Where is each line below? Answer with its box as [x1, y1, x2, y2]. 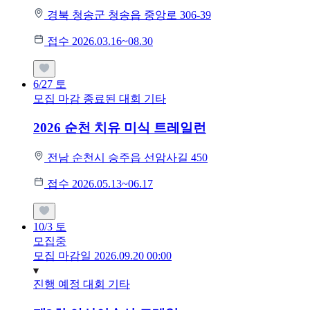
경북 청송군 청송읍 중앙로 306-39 [47, 8, 211, 21]
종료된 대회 [83, 92, 144, 104]
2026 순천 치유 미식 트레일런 [33, 120, 206, 136]
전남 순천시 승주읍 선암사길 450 [47, 152, 208, 163]
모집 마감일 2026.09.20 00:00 [33, 250, 172, 262]
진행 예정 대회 [33, 278, 108, 290]
